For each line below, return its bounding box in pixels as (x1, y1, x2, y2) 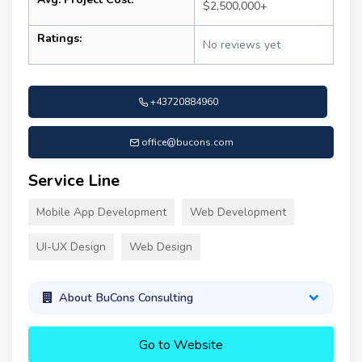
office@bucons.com (141, 136, 234, 149)
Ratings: (37, 31, 82, 47)
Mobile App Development (36, 204, 166, 221)
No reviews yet (203, 37, 280, 53)
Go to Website (139, 335, 223, 354)
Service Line (28, 170, 120, 192)
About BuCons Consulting (58, 289, 193, 306)
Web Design (129, 239, 192, 255)
